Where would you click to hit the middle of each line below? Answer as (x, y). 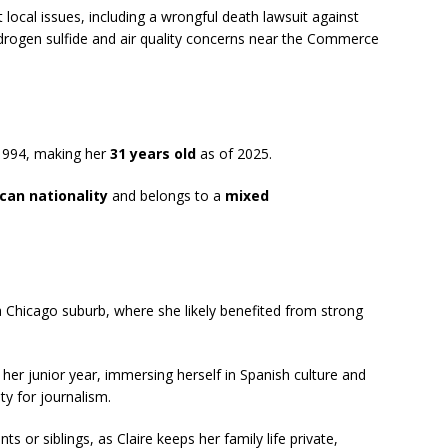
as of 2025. (234, 154)
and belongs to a (166, 196)
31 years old (153, 154)
